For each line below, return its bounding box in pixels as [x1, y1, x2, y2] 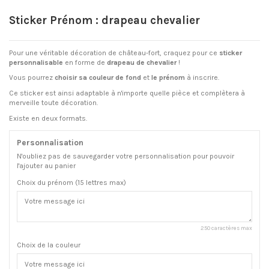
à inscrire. [185, 73, 221, 82]
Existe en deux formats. [9, 113, 89, 122]
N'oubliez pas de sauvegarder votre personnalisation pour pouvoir [17, 151, 234, 160]
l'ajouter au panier [17, 161, 76, 170]
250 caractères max [201, 225, 252, 232]
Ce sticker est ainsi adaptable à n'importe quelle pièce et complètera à [9, 88, 245, 97]
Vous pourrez [9, 73, 55, 82]
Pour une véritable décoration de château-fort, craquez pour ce [9, 48, 217, 57]
